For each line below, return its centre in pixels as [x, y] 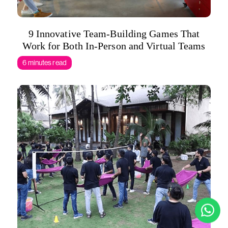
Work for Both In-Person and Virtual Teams [114, 46]
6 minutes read [45, 63]
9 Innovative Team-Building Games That [114, 34]
